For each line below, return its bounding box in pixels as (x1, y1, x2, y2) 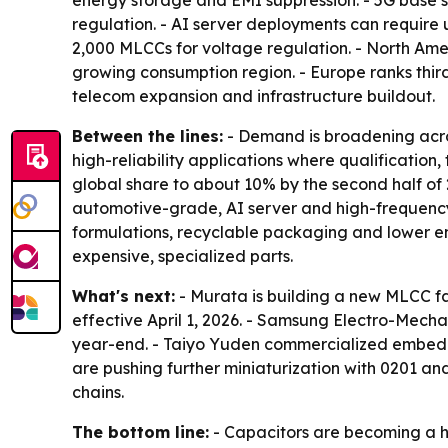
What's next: (72, 286, 175, 306)
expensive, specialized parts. (72, 246, 293, 266)
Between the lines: (72, 126, 223, 146)
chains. (72, 382, 124, 402)
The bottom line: (72, 422, 209, 442)
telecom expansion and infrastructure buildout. (72, 86, 435, 106)
